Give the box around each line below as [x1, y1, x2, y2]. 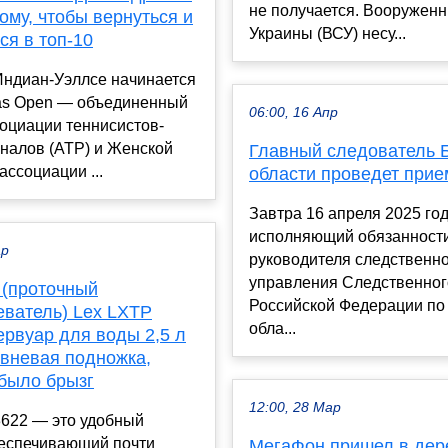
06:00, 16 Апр [249, 105, 338, 121]
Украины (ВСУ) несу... [249, 25, 406, 43]
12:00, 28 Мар [249, 400, 341, 416]
